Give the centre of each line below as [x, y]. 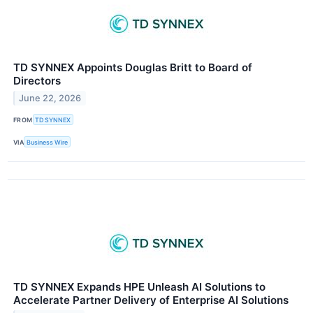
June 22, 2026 [50, 98]
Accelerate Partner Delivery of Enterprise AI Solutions [151, 300]
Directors [37, 81]
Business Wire [48, 142]
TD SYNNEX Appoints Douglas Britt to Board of [133, 68]
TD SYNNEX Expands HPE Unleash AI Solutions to [139, 287]
